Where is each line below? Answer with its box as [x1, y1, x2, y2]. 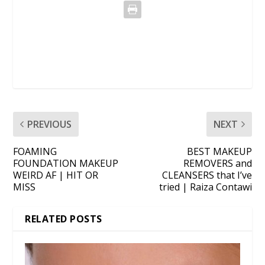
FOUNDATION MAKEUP [13, 156, 119, 170]
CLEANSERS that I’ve [161, 168, 252, 182]
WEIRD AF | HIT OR [13, 168, 99, 182]
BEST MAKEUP [186, 144, 252, 158]
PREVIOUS [27, 117, 72, 131]
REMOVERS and [183, 156, 252, 170]
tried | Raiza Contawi [159, 180, 252, 193]
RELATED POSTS [25, 212, 102, 225]
